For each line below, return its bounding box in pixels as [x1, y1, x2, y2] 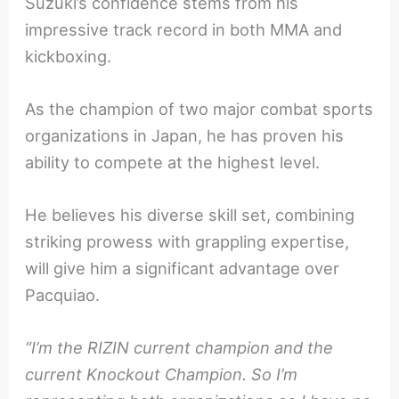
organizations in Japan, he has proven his [25, 125, 345, 145]
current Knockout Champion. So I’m [25, 364, 298, 385]
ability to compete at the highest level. [25, 151, 321, 172]
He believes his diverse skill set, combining [25, 204, 355, 224]
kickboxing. [25, 45, 112, 66]
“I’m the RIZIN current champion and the [25, 338, 334, 358]
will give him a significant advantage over [25, 257, 340, 278]
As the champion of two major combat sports [25, 98, 374, 118]
